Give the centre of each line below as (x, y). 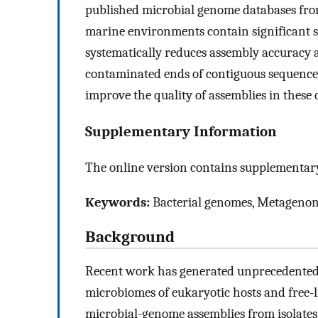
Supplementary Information (181, 131)
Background (130, 237)
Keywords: (117, 202)
